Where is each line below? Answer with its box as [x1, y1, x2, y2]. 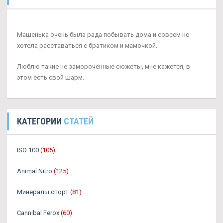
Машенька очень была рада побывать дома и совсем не [17, 31, 189, 38]
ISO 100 [17, 146, 39, 154]
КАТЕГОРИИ [17, 116, 64, 126]
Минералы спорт [17, 188, 69, 196]
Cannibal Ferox [17, 209, 59, 217]
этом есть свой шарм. [17, 74, 84, 81]
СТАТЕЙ [64, 116, 94, 126]
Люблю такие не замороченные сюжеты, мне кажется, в [17, 63, 190, 70]
